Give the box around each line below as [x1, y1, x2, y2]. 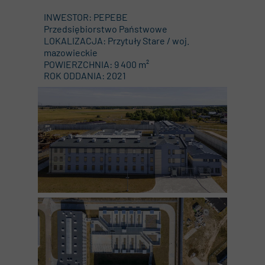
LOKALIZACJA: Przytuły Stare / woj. [44, 35, 189, 46]
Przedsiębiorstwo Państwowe [44, 23, 167, 34]
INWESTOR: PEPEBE [44, 11, 128, 22]
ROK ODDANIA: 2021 [44, 70, 126, 81]
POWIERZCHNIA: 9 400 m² [44, 59, 149, 70]
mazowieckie [44, 47, 98, 58]
